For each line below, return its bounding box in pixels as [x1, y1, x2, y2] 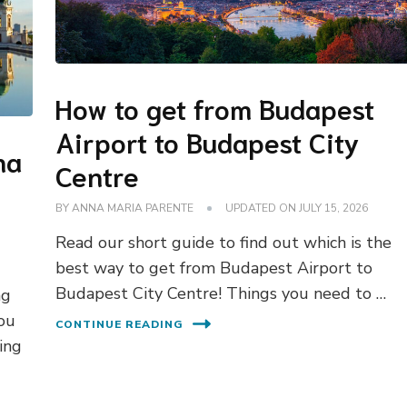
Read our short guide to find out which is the [55, 232, 392, 254]
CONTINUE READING [55, 316, 184, 332]
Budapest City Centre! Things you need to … [55, 283, 387, 305]
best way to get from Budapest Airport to [55, 257, 373, 280]
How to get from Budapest [55, 90, 375, 126]
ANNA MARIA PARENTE [72, 201, 194, 216]
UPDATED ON [225, 201, 300, 216]
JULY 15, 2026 [299, 201, 369, 216]
